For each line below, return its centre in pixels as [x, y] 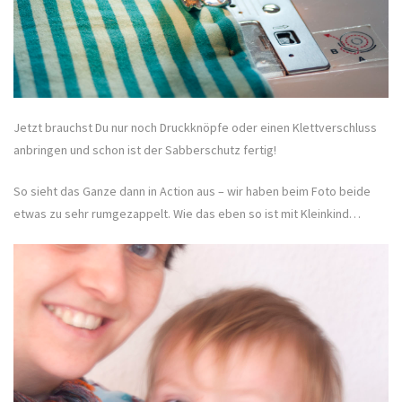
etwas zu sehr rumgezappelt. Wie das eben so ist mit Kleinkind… [187, 213]
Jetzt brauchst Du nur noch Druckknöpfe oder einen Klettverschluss [195, 127]
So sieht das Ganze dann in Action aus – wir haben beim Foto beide [192, 191]
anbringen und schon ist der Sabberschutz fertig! [145, 149]
